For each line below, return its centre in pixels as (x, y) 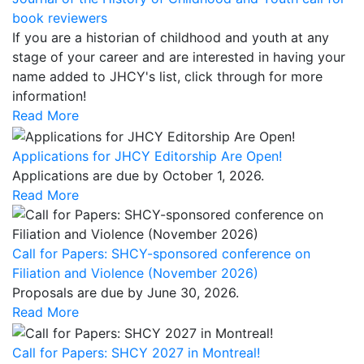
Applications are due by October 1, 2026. (138, 175)
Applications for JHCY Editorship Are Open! (147, 156)
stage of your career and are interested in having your (179, 57)
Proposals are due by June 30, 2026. (126, 292)
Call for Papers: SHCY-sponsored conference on (161, 253)
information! (49, 96)
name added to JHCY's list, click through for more (167, 77)
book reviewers (60, 18)
